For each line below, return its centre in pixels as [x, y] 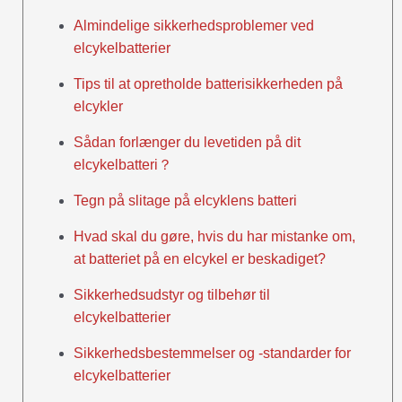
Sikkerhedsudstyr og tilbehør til [172, 295]
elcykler [98, 107]
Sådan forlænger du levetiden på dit [187, 143]
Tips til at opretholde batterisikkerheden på [208, 84]
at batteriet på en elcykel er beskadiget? [200, 259]
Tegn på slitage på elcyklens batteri [185, 201]
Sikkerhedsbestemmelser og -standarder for [212, 354]
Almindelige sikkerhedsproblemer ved [194, 26]
